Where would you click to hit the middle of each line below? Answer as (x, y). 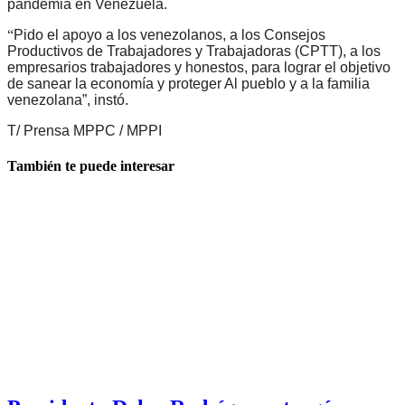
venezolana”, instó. (68, 99)
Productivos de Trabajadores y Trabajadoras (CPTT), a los (194, 51)
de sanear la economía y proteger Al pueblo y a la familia (188, 83)
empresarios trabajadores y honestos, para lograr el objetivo (199, 67)
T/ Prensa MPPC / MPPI (85, 130)
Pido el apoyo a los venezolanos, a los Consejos (170, 34)
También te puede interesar (91, 166)
